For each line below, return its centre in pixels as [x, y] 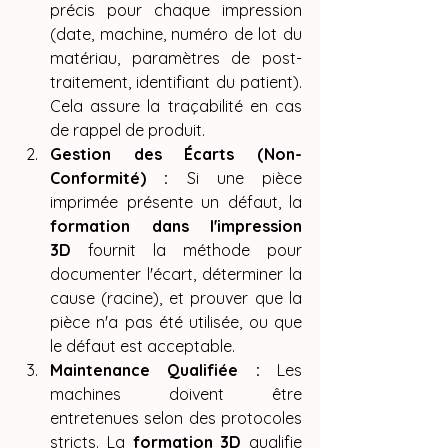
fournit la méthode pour [186, 250]
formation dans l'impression [176, 226]
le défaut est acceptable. [142, 346]
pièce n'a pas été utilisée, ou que [176, 322]
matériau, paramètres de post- [176, 58]
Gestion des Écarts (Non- [176, 154]
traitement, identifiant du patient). [176, 82]
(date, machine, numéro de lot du [176, 34]
